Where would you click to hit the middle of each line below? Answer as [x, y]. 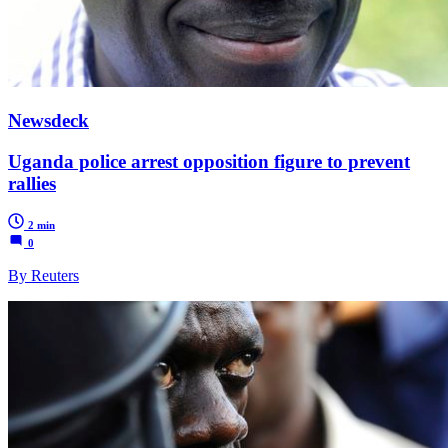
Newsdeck [48, 120]
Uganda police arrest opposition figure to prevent [209, 161]
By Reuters [43, 276]
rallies [32, 183]
